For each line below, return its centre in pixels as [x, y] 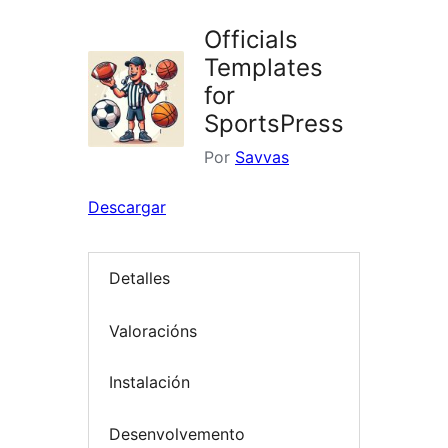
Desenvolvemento [177, 433]
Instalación [149, 382]
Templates [263, 67]
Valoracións [153, 330]
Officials [251, 39]
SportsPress [274, 123]
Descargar [127, 207]
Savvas [262, 157]
